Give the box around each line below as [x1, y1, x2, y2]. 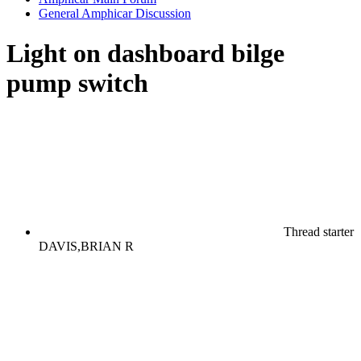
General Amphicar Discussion [39, 6, 191, 21]
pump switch [6, 68, 148, 98]
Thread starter [284, 225, 354, 239]
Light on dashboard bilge [6, 38, 284, 68]
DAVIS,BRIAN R [39, 239, 134, 254]
